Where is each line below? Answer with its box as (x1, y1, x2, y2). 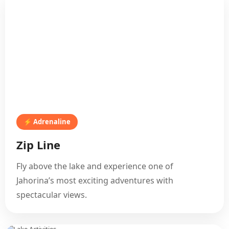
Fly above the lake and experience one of (16, 161, 173, 172)
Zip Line (16, 137, 60, 152)
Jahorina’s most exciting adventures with (16, 175, 173, 186)
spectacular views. (16, 189, 87, 200)
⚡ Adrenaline (24, 117, 71, 126)
